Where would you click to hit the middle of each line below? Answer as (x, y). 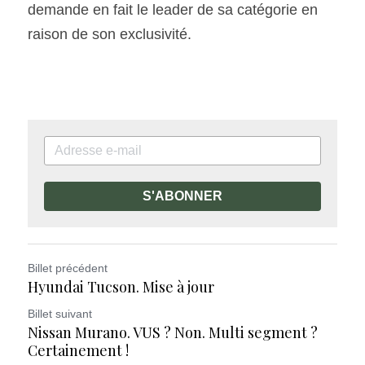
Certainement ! (78, 350)
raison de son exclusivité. (110, 34)
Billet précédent (68, 268)
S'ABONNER (182, 196)
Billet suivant (60, 313)
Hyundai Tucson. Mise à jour (121, 286)
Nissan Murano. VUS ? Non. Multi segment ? (173, 332)
